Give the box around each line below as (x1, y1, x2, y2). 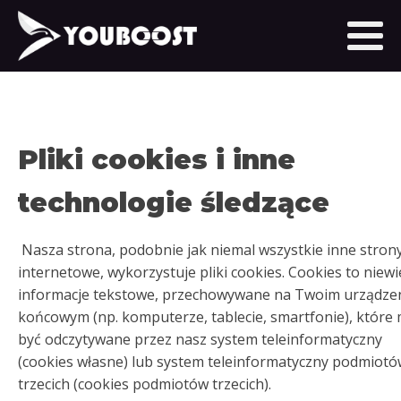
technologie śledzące (18, 186, 329, 219)
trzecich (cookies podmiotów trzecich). (18, 374, 271, 394)
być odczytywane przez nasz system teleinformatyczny (18, 329, 382, 349)
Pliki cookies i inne (18, 143, 295, 176)
